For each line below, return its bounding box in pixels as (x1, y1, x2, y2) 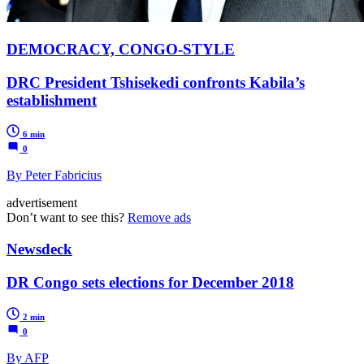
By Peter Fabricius (6, 168, 102, 183)
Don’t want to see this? (6, 210, 128, 225)
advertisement (6, 196, 77, 210)
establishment (6, 91, 97, 109)
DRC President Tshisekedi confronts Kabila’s (6, 73, 305, 91)
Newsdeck (6, 240, 72, 258)
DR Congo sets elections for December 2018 (6, 273, 294, 291)
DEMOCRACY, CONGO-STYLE (6, 41, 235, 58)
